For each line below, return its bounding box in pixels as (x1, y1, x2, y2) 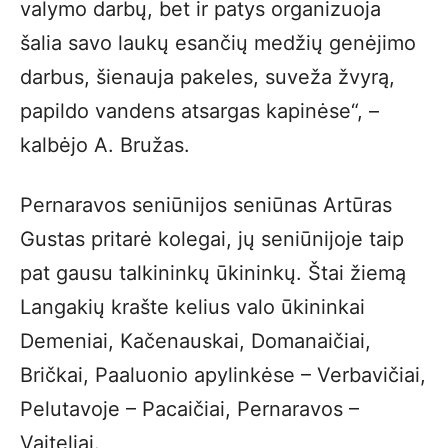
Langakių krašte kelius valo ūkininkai (20, 295, 365, 319)
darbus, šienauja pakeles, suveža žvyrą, (20, 65, 395, 89)
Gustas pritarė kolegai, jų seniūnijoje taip (20, 227, 404, 251)
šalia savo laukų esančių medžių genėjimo (20, 31, 416, 55)
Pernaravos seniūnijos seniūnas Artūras (20, 193, 392, 217)
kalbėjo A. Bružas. (20, 133, 190, 157)
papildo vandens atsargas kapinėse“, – (20, 99, 379, 123)
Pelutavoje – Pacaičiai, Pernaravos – (20, 397, 359, 421)
